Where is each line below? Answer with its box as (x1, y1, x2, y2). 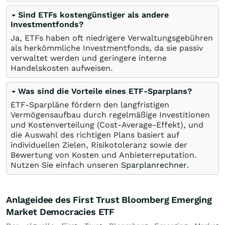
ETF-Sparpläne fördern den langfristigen (11, 100, 169, 109)
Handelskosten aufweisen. (11, 63, 113, 73)
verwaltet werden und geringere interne (11, 53, 167, 63)
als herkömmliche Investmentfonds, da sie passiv (11, 43, 203, 53)
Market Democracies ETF (6, 206, 115, 217)
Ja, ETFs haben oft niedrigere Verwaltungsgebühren (11, 33, 213, 43)
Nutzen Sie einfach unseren (11, 160, 121, 170)
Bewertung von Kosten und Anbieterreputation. (11, 150, 197, 160)
